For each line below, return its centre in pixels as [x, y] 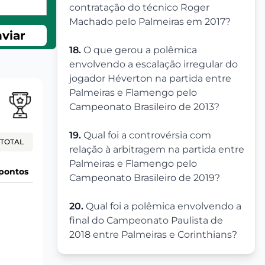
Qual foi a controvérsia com [147, 135]
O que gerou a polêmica [140, 50]
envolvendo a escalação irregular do [153, 64]
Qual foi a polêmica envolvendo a [164, 206]
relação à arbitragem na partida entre [157, 149]
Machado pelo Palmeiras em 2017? [150, 22]
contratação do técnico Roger [139, 7]
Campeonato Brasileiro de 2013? [144, 107]
